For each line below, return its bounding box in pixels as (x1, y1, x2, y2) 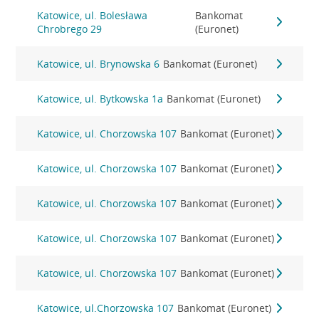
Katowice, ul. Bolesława (37, 9, 148, 22)
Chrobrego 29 (37, 22, 103, 36)
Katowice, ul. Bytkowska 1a (37, 92, 164, 105)
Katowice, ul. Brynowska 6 (37, 57, 160, 70)
